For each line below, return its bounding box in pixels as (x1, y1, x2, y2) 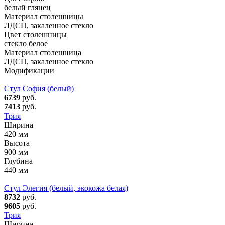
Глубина (4, 156, 33, 165)
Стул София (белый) (4, 84, 74, 93)
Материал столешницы (4, 12, 83, 21)
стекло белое (4, 39, 48, 48)
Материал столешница (4, 48, 81, 57)
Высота (4, 138, 30, 147)
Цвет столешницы (4, 30, 67, 39)
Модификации (4, 66, 54, 75)
